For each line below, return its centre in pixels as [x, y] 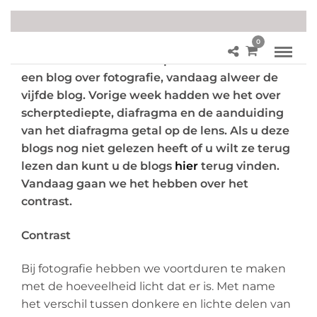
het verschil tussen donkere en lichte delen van [156, 304]
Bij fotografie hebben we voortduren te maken [154, 268]
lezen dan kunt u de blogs [98, 166]
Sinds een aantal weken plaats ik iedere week [155, 60]
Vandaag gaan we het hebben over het [135, 184]
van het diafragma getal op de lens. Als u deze [155, 131]
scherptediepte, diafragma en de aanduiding [152, 113]
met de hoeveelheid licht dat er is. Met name [148, 286]
